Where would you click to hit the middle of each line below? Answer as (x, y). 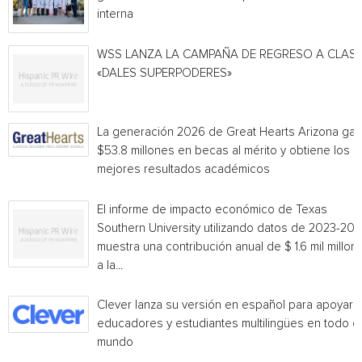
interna (115, 14)
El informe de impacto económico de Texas (212, 210)
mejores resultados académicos (183, 169)
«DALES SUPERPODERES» (164, 73)
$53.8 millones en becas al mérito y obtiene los (223, 151)
